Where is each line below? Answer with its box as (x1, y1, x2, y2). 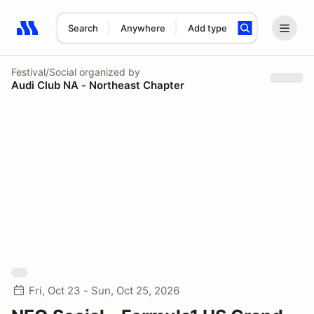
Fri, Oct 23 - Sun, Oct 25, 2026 (29, 284, 179, 297)
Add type (187, 22, 227, 34)
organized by (76, 65, 140, 78)
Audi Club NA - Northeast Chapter (11, 78, 184, 92)
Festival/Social (11, 65, 76, 78)
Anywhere (120, 22, 165, 34)
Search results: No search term (16, 29, 179, 43)
